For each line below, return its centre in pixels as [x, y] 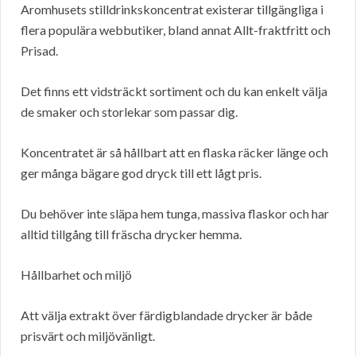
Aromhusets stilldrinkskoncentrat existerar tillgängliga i [172, 10]
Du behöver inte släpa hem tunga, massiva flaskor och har [175, 214]
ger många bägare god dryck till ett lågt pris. [141, 173]
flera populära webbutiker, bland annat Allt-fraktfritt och [176, 30]
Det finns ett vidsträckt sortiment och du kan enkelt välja [174, 91]
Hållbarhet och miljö [76, 275]
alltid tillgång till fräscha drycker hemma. [131, 234]
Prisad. [39, 51]
